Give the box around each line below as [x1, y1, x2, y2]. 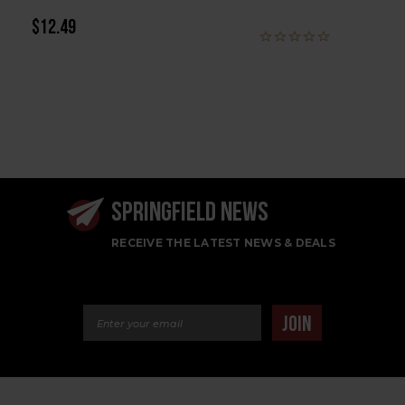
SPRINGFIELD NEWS [111, 200, 268, 228]
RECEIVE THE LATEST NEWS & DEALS [111, 236, 335, 250]
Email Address [83, 283, 183, 298]
